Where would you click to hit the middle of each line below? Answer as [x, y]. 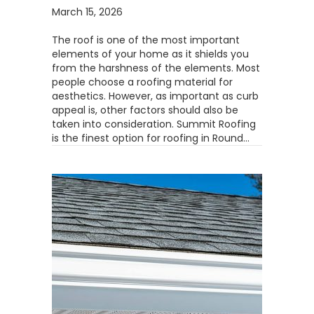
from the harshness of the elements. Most [156, 68]
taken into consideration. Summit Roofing [154, 124]
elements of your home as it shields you [150, 54]
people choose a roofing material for [142, 82]
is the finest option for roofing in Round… [151, 138]
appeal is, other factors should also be [145, 110]
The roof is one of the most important [146, 40]
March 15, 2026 [87, 12]
